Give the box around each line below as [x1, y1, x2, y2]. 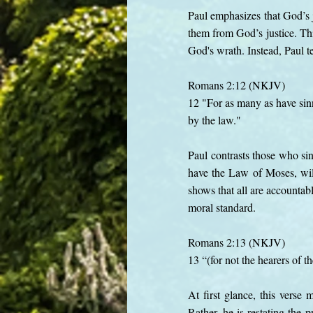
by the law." [188, 112, 241, 127]
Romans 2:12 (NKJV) [188, 78, 285, 92]
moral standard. [188, 200, 256, 214]
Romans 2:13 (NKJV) [188, 235, 285, 249]
